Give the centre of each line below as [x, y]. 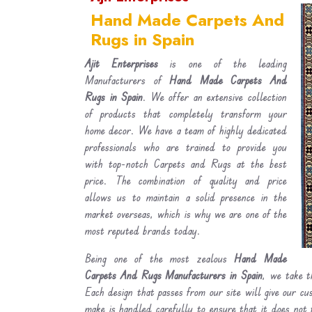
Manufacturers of [127, 80]
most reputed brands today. [143, 231]
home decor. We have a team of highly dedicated [186, 130]
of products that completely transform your [186, 114]
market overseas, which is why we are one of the [186, 214]
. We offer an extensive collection [215, 97]
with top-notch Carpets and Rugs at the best [186, 164]
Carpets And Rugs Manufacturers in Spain [174, 275]
